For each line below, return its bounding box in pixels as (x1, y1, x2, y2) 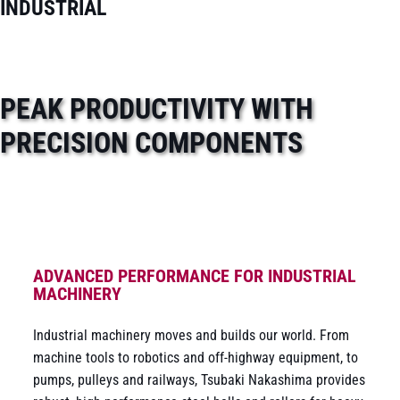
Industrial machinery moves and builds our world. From (33, 326, 350, 344)
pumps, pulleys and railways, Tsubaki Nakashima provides (33, 371, 366, 388)
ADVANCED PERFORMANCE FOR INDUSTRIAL (33, 264, 357, 287)
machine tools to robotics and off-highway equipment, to (33, 348, 359, 366)
